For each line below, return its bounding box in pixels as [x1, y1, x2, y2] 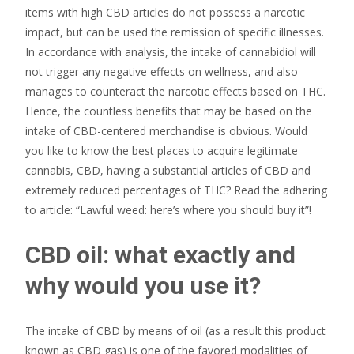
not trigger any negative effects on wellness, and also [25, 64, 298, 79]
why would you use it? [25, 272, 261, 299]
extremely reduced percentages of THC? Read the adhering [25, 183, 327, 198]
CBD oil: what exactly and [25, 241, 296, 269]
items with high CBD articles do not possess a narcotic [25, 5, 305, 20]
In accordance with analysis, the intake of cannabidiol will [25, 44, 316, 59]
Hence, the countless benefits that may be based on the [25, 104, 312, 119]
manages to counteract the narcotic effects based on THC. [25, 84, 326, 99]
